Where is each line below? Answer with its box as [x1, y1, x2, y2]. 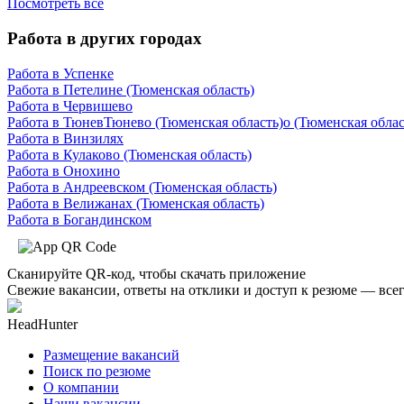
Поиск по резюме [43, 363, 151, 379]
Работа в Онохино [7, 162, 120, 179]
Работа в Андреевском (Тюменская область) [7, 179, 277, 195]
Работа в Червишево [7, 97, 133, 114]
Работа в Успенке [7, 65, 114, 81]
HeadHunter [7, 316, 78, 332]
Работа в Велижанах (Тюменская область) [7, 195, 264, 211]
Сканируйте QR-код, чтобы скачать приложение [7, 265, 306, 281]
